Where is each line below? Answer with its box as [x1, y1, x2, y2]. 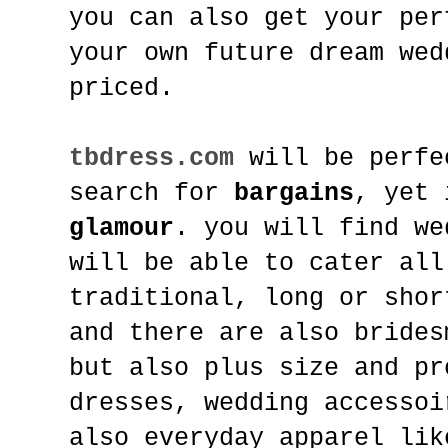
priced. [69, 73, 174, 103]
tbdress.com [69, 143, 234, 173]
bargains [234, 178, 354, 208]
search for [69, 178, 234, 208]
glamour [69, 213, 174, 243]
